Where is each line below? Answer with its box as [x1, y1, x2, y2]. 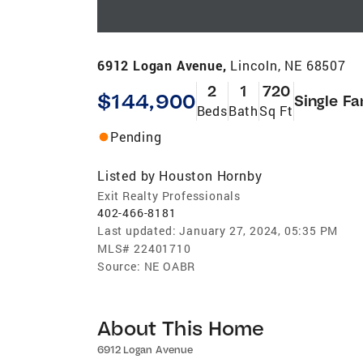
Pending [110, 127, 162, 145]
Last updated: [97, 222, 177, 238]
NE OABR [143, 258, 196, 274]
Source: [97, 258, 141, 274]
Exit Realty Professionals [97, 187, 241, 203]
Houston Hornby [159, 166, 263, 184]
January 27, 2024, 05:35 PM [179, 222, 339, 238]
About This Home [97, 314, 265, 340]
